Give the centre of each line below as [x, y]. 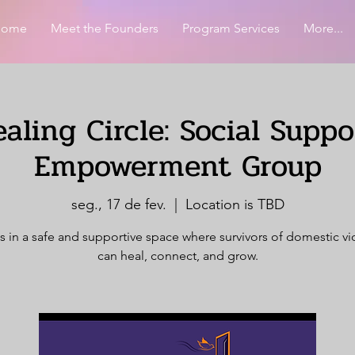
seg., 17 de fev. [118, 204]
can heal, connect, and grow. [177, 255]
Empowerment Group [177, 166]
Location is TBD [235, 204]
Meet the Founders [104, 28]
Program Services [231, 28]
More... [323, 28]
